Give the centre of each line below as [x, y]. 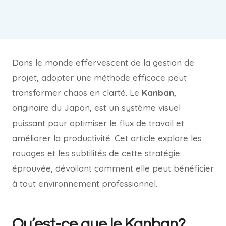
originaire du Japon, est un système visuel [96, 107]
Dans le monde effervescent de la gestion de [103, 62]
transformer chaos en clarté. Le [77, 92]
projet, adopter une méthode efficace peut [99, 77]
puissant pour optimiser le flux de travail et [98, 123]
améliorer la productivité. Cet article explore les [107, 138]
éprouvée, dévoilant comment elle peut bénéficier [113, 168]
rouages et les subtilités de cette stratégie [96, 153]
